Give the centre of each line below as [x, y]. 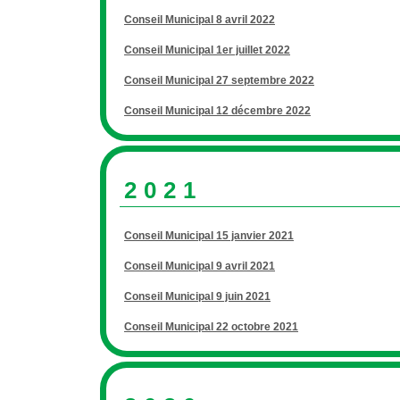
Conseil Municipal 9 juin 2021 [197, 296]
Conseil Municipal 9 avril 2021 [200, 266]
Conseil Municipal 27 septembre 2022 [219, 80]
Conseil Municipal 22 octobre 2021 [211, 327]
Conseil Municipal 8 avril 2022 [200, 20]
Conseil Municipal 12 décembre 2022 [217, 111]
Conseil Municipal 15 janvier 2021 [209, 236]
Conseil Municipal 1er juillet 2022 [207, 50]
